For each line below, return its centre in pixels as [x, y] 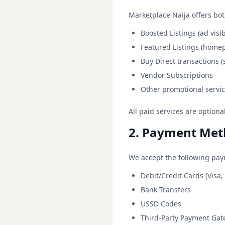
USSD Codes [161, 204]
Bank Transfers [166, 190]
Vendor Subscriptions [177, 75]
